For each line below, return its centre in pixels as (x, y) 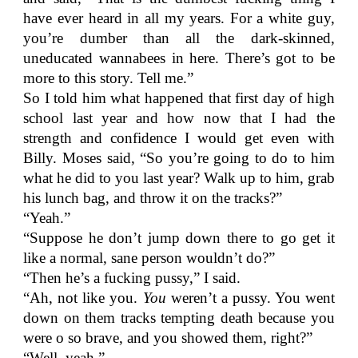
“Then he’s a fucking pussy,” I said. (132, 278)
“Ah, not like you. (83, 298)
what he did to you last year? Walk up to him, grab (179, 178)
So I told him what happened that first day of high (179, 98)
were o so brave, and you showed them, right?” (168, 338)
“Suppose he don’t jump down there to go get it (179, 238)
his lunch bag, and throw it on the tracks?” (153, 198)
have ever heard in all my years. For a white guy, (179, 18)
